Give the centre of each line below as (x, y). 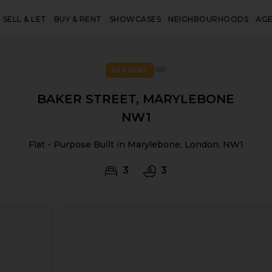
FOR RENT (130, 70)
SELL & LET (25, 19)
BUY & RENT (78, 19)
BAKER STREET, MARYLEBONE (136, 99)
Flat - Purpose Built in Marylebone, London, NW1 (136, 144)
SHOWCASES (135, 19)
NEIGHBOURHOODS (209, 19)
